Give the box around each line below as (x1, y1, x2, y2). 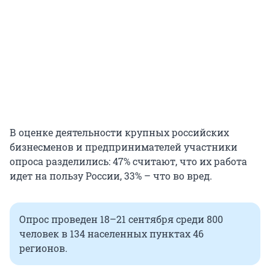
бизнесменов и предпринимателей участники (10, 140, 237, 154)
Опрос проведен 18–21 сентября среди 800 (19, 213, 223, 226)
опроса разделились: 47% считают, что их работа (10, 155, 247, 168)
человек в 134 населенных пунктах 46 (19, 227, 204, 240)
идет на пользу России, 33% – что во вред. (10, 169, 212, 183)
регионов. (19, 242, 67, 255)
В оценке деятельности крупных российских (10, 126, 229, 139)
